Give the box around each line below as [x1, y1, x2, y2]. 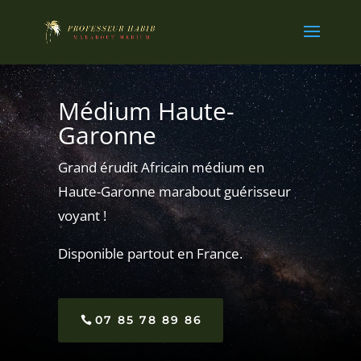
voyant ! [57, 205, 106, 225]
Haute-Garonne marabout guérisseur [57, 181, 291, 201]
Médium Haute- [57, 93, 234, 127]
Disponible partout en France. [57, 243, 243, 263]
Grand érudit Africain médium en [57, 157, 264, 176]
